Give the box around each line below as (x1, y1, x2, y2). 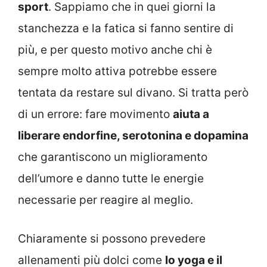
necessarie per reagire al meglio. (18, 193, 193, 207)
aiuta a (173, 107, 209, 122)
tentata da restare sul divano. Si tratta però (18, 86, 249, 100)
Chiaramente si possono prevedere (18, 231, 206, 246)
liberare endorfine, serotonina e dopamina (18, 129, 249, 143)
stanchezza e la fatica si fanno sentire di (18, 21, 234, 36)
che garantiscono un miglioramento (18, 150, 207, 164)
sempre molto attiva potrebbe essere (18, 64, 217, 79)
